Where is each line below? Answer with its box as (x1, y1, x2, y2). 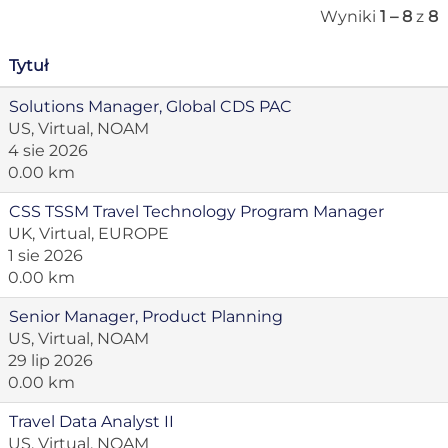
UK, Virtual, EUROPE (8, 224, 169, 243)
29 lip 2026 (8, 351, 93, 370)
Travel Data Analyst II (9, 412, 174, 431)
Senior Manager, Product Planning (9, 307, 283, 326)
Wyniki (320, 7, 380, 26)
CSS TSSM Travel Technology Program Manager (9, 202, 384, 221)
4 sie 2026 (8, 141, 88, 160)
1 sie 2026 (8, 246, 83, 265)
